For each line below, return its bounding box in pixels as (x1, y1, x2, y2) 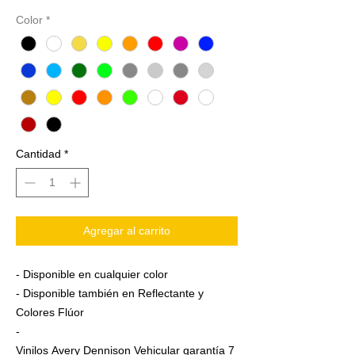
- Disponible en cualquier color (16, 268, 168, 281)
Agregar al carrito (83, 224, 170, 238)
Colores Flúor (16, 306, 84, 319)
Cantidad (16, 147, 61, 161)
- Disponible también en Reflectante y (16, 287, 204, 300)
